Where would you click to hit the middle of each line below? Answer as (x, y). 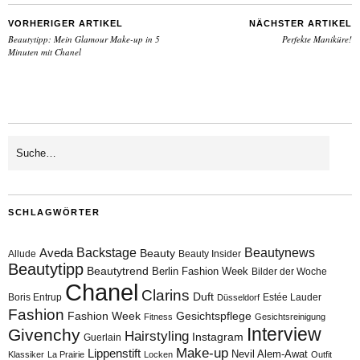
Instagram (218, 336)
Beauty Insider (210, 254)
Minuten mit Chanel (45, 51)
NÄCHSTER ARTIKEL (301, 23)
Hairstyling (157, 336)
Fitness (158, 316)
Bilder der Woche (289, 271)
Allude (22, 254)
